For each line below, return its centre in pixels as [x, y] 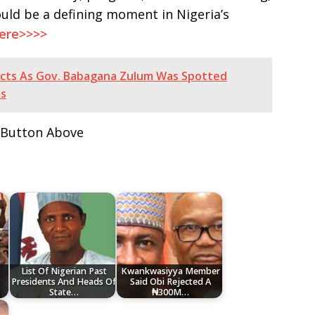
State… [64, 292]
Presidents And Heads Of [64, 281]
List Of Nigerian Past [64, 271]
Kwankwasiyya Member [171, 271]
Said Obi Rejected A [171, 281]
